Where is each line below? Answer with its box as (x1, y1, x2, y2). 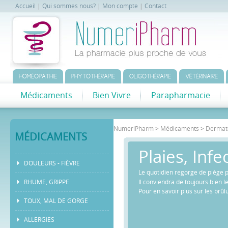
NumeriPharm (113, 125, 154, 132)
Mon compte (102, 3, 138, 10)
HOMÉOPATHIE (19, 73, 57, 80)
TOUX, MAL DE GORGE (24, 197, 89, 205)
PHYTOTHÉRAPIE (71, 73, 115, 80)
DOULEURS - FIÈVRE (24, 160, 80, 167)
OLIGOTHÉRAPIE (129, 73, 171, 80)
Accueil (15, 3, 36, 10)
